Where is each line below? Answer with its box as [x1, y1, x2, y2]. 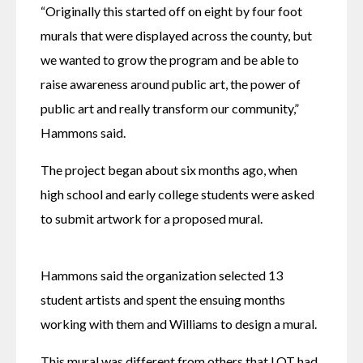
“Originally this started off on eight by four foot [41, 3, 302, 19]
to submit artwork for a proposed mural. [41, 211, 265, 227]
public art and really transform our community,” [41, 100, 299, 117]
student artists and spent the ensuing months [41, 292, 285, 308]
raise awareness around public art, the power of [41, 76, 301, 92]
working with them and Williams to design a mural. [41, 316, 317, 332]
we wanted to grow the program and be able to [41, 52, 299, 68]
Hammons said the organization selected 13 [41, 267, 283, 284]
